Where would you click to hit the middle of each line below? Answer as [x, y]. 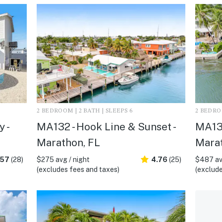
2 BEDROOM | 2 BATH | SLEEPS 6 [84, 111]
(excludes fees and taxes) [78, 169]
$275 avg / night [63, 159]
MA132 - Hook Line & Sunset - [106, 126]
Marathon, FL [68, 142]
